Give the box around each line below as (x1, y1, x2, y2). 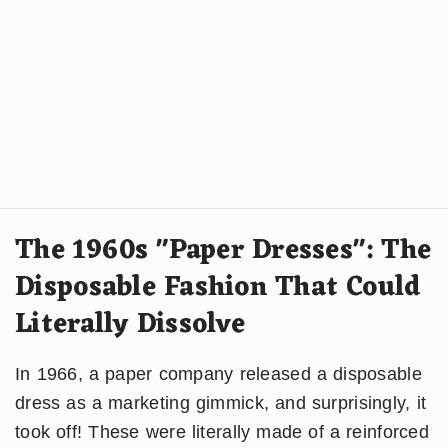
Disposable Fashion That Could (15, 263, 421, 312)
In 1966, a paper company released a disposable (15, 363, 422, 384)
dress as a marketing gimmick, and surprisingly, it (15, 392, 427, 413)
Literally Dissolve (15, 300, 246, 349)
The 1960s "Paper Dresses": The (15, 226, 432, 275)
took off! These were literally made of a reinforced (15, 421, 430, 442)
